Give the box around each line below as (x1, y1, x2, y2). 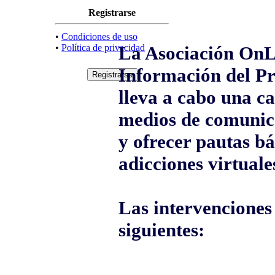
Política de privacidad (61, 42, 145, 53)
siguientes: (118, 219, 204, 241)
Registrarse (88, 7, 136, 18)
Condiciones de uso (61, 31, 137, 42)
